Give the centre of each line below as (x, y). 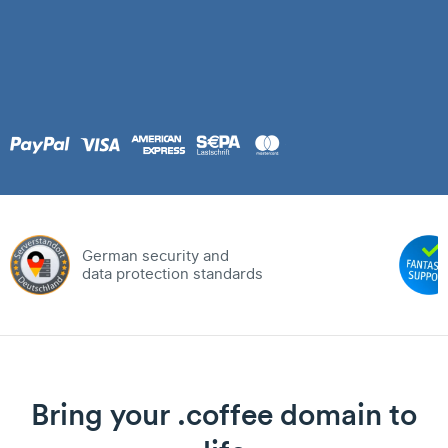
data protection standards (172, 274)
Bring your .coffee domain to (224, 414)
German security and (155, 256)
